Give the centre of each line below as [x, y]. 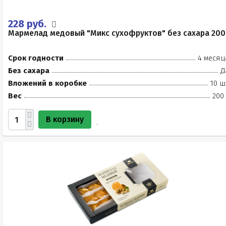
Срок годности [36, 58]
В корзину [65, 119]
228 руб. [29, 24]
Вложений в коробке [47, 83]
